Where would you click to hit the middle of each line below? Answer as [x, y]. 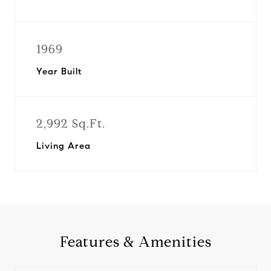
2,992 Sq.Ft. [71, 124]
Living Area [64, 146]
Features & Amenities [135, 242]
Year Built [59, 71]
